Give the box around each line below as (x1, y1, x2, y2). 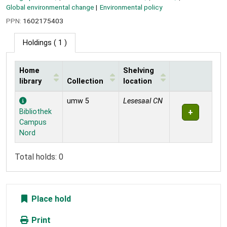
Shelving (123, 66, 154, 75)
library (19, 77, 42, 86)
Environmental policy (100, 3, 163, 11)
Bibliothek (19, 107, 52, 117)
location (123, 77, 152, 86)
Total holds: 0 (15, 152, 63, 162)
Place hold (29, 194, 71, 204)
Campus (19, 118, 47, 127)
